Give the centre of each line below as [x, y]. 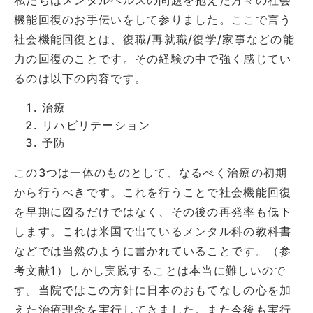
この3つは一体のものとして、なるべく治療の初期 [151, 172]
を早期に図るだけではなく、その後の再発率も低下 [153, 211]
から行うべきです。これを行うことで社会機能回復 [153, 192]
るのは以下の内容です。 [81, 78]
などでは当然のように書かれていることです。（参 [153, 250]
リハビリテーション [96, 125]
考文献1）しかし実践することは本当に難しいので [150, 270]
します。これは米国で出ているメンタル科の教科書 [153, 231]
